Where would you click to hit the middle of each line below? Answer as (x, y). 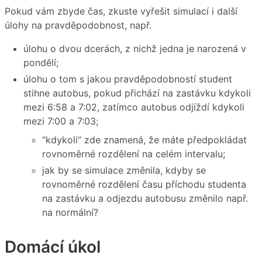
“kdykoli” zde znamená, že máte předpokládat (144, 140)
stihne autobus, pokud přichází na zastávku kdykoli (137, 93)
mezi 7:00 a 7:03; (61, 121)
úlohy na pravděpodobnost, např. (78, 25)
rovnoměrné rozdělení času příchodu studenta (144, 185)
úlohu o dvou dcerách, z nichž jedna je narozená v (135, 49)
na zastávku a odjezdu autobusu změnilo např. (145, 199)
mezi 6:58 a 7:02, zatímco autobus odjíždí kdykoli (134, 107)
